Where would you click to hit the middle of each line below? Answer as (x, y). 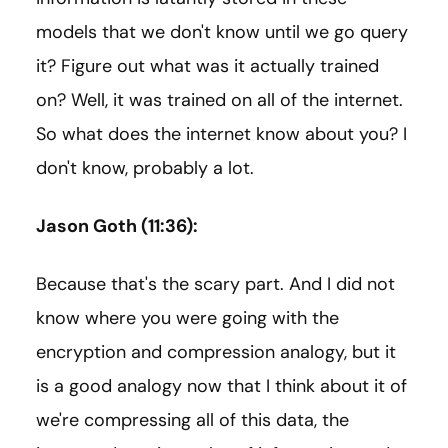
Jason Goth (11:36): (117, 226)
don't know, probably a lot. (145, 168)
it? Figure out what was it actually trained (207, 66)
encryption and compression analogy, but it (216, 352)
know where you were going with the (187, 318)
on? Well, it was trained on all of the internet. (219, 100)
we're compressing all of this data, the (192, 420)
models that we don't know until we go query (222, 32)
